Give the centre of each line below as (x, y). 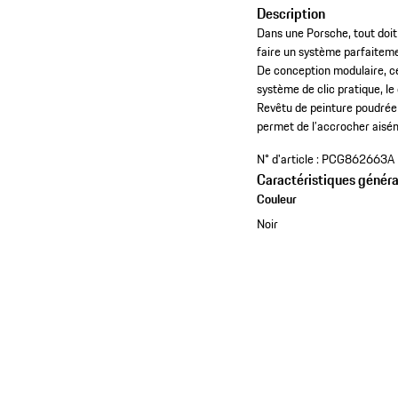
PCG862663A (358, 159)
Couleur (277, 199)
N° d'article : (288, 159)
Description (291, 14)
